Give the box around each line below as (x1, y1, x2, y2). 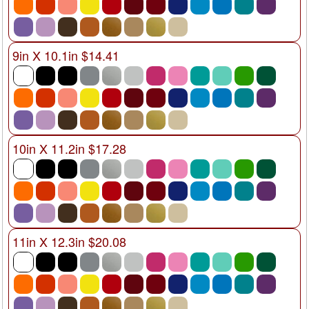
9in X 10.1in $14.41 (12, 46, 119, 65)
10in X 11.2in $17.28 (12, 139, 126, 158)
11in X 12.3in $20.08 (12, 232, 126, 251)
